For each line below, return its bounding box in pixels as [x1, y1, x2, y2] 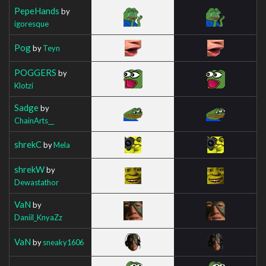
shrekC [14, 138, 42, 150]
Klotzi [14, 80, 33, 90]
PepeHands [14, 5, 59, 16]
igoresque [14, 18, 49, 28]
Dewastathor [14, 177, 59, 187]
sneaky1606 [43, 237, 84, 247]
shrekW [14, 163, 45, 175]
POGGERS [14, 66, 56, 78]
